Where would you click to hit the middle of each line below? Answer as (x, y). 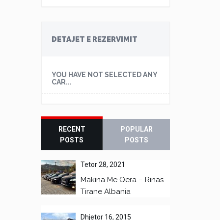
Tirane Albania (105, 192)
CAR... (61, 82)
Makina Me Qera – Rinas (122, 180)
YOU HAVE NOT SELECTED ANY (104, 75)
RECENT (72, 129)
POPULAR (136, 129)
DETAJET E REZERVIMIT (94, 39)
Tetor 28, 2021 (103, 165)
